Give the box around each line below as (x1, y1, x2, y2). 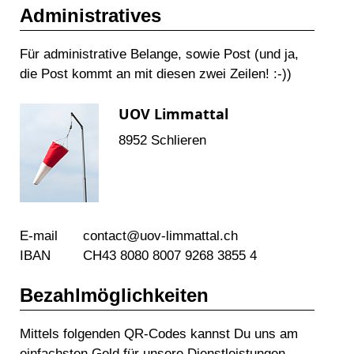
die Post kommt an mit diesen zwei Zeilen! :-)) (20, 66, 292, 82)
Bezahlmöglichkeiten (20, 284, 209, 307)
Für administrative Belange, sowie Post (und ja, (20, 47, 299, 62)
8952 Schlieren (119, 133, 206, 149)
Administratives (20, 5, 161, 27)
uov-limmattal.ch (140, 228, 238, 244)
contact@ (83, 228, 140, 244)
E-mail (20, 228, 58, 244)
